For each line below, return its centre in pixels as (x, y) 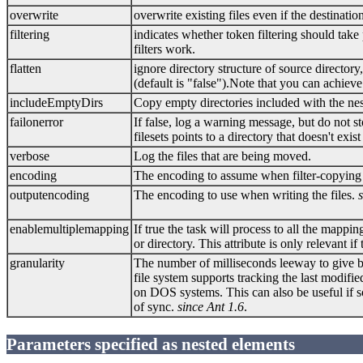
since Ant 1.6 (211, 306)
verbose (30, 156)
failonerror (36, 122)
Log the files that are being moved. (222, 156)
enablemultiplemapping (69, 228)
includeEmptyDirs (56, 102)
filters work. (164, 49)
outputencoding (49, 194)
